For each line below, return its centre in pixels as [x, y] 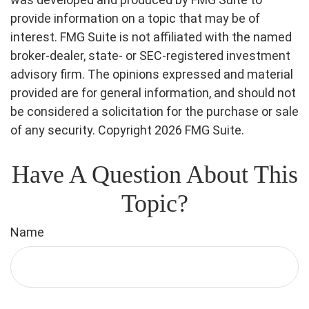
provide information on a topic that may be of [135, 18]
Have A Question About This [154, 174]
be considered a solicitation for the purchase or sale [154, 111]
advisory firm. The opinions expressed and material [152, 74]
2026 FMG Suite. [199, 130]
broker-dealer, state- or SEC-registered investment [150, 55]
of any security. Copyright [82, 130]
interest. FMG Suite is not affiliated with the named [151, 37]
